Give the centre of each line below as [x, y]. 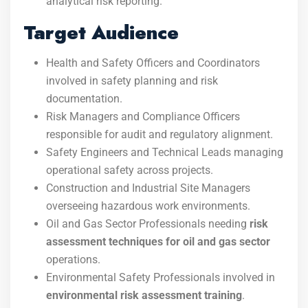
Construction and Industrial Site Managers [148, 188]
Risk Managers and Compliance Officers [143, 117]
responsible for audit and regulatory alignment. [159, 134]
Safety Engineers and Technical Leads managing [165, 152]
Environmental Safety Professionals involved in [161, 277]
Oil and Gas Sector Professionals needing [148, 224]
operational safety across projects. [130, 170]
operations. [73, 260]
